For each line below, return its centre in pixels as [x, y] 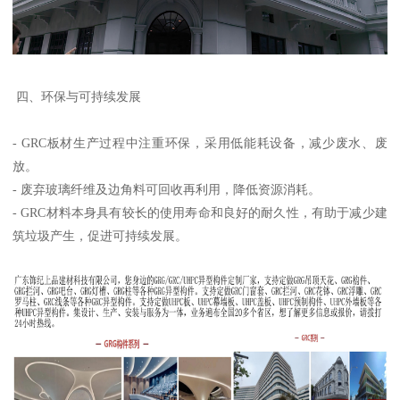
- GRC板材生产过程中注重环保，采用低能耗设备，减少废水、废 [200, 142]
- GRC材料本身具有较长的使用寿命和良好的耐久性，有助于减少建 [200, 212]
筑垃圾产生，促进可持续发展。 [100, 235]
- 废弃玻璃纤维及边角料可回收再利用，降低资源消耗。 [167, 189]
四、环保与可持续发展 [77, 96]
